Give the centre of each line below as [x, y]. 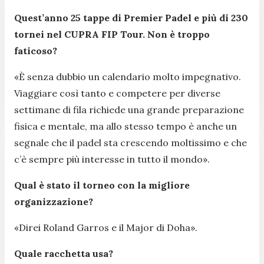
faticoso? [36, 50]
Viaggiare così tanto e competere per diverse [117, 93]
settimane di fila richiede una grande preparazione [129, 109]
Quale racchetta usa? [64, 253]
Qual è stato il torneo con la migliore [102, 185]
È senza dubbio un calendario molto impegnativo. [130, 76]
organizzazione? [54, 201]
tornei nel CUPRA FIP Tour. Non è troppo [112, 34]
